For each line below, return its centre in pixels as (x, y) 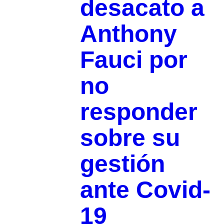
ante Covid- (145, 190)
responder (138, 112)
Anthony (128, 34)
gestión (122, 164)
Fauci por (133, 60)
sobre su (130, 138)
